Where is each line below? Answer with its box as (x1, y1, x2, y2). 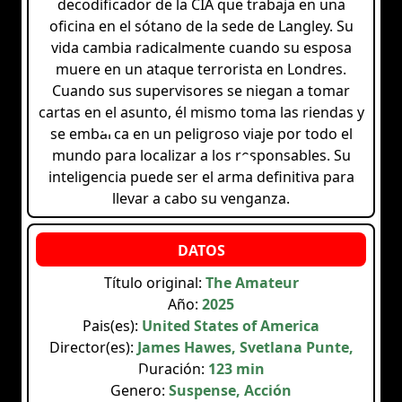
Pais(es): (83, 316, 142, 336)
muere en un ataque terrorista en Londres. (56, 59, 346, 80)
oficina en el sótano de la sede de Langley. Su (48, 16, 354, 37)
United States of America (142, 316, 319, 336)
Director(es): (48, 337, 137, 358)
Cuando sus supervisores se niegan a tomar (52, 81, 350, 101)
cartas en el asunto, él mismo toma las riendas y (38, 102, 364, 123)
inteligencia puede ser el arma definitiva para (48, 167, 354, 188)
